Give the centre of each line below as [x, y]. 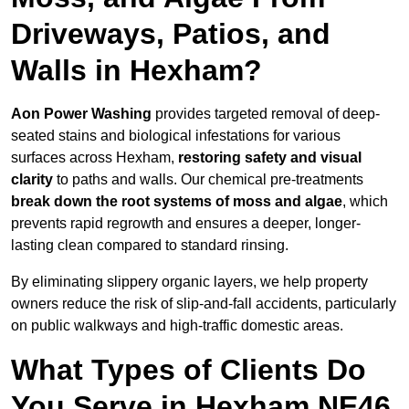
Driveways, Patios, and [171, 34]
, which [365, 202]
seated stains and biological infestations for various [176, 136]
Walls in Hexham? [136, 71]
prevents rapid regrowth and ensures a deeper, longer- [186, 224]
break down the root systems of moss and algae [177, 202]
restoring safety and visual [270, 158]
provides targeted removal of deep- [266, 114]
